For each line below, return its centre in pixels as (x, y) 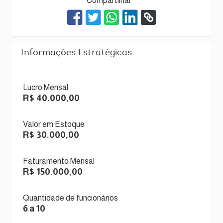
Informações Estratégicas (76, 53)
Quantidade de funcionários (70, 198)
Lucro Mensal (46, 87)
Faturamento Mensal (59, 161)
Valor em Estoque (54, 124)
